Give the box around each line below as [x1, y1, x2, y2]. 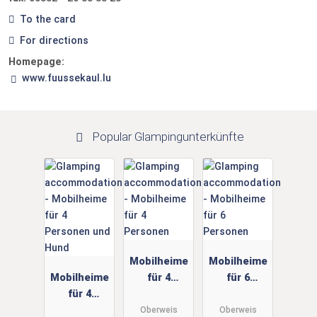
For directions [19, 34, 88, 47]
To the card [19, 13, 76, 25]
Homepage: [8, 56, 64, 69]
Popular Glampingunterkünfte [88, 129, 244, 144]
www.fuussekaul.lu [21, 72, 111, 85]
